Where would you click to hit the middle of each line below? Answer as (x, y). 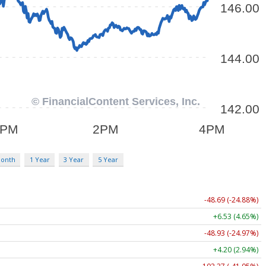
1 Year (39, 159)
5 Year (108, 159)
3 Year (74, 159)
